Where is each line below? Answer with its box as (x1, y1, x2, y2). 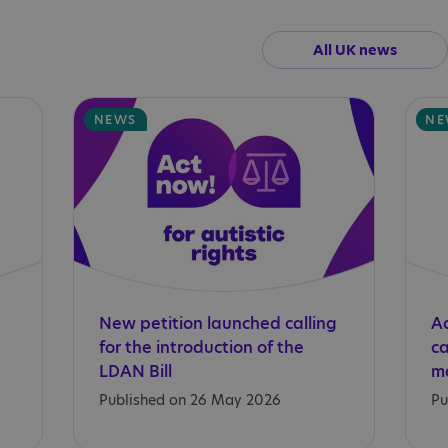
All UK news (313, 40, 397, 61)
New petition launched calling (99, 312, 338, 336)
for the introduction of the (99, 336, 305, 360)
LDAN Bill (99, 360, 173, 384)
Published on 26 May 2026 (99, 390, 282, 411)
